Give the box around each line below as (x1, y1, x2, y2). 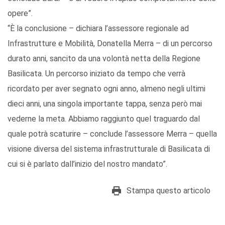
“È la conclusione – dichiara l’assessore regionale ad (8, 23, 189, 33)
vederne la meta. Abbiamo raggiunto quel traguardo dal (8, 114, 200, 124)
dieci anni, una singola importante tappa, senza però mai (8, 98, 202, 108)
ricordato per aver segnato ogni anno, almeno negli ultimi (8, 83, 205, 93)
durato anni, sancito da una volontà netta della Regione (8, 53, 200, 63)
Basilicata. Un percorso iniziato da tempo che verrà (8, 68, 185, 78)
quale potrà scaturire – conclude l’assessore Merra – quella (8, 129, 217, 139)
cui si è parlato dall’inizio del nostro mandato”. (8, 159, 167, 169)
